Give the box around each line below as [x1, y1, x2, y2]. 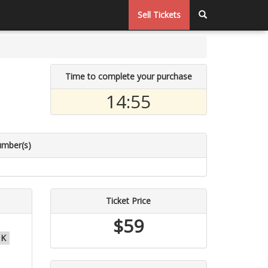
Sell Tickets [138, 9, 181, 20]
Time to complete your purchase [65, 71, 192, 82]
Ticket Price [106, 195, 151, 206]
